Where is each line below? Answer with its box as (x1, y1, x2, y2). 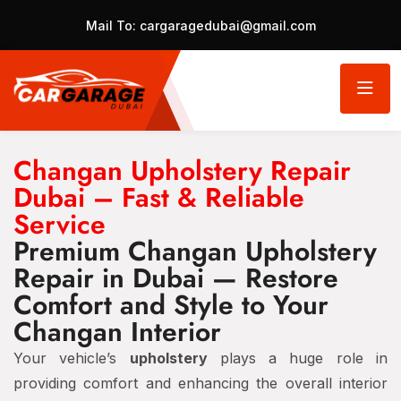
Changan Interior (13, 312, 221, 351)
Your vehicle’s (13, 349, 130, 367)
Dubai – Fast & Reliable (13, 178, 304, 217)
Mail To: (85, 18, 136, 33)
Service (13, 205, 106, 243)
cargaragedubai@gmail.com (135, 18, 316, 33)
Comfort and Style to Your (13, 286, 328, 324)
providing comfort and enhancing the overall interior (13, 374, 388, 392)
